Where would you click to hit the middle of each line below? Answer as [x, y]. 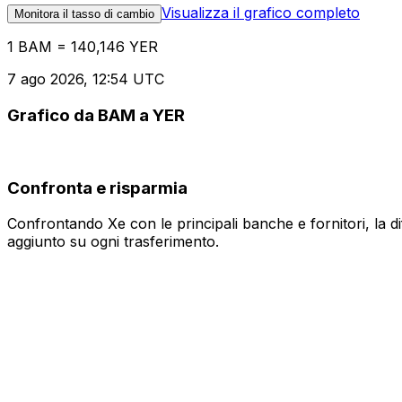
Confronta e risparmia [97, 188]
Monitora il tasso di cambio [84, 14]
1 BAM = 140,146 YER [83, 47]
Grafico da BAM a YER [96, 116]
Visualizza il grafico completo [261, 13]
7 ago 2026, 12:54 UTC [86, 79]
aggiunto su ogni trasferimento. [113, 242]
